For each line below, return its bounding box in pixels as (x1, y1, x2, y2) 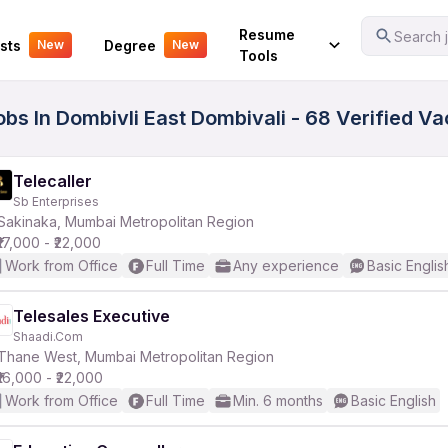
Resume (238, 26, 295, 43)
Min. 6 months (233, 392, 323, 409)
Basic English (351, 392, 436, 409)
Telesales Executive (13, 306, 170, 326)
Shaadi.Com (13, 329, 83, 344)
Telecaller (13, 171, 92, 191)
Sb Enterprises (13, 194, 99, 209)
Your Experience (14, 22, 130, 41)
